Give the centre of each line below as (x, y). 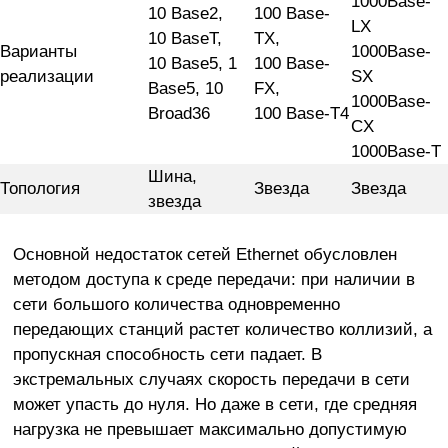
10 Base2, (185, 12)
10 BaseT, (185, 37)
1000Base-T (396, 150)
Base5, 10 (185, 87)
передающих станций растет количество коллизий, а (222, 328)
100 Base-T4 (301, 112)
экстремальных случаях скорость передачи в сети (211, 378)
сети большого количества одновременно (176, 303)
